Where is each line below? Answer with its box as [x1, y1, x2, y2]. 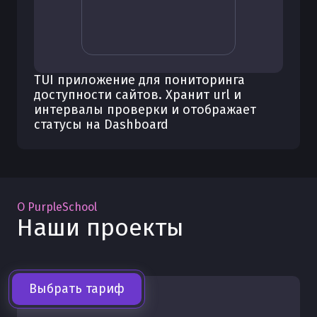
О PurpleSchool [17, 200, 97, 214]
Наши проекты [17, 213, 184, 242]
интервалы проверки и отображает [34, 102, 256, 117]
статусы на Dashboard [34, 117, 168, 132]
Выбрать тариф [29, 281, 125, 296]
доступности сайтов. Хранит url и [34, 87, 241, 103]
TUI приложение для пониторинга [34, 72, 245, 88]
